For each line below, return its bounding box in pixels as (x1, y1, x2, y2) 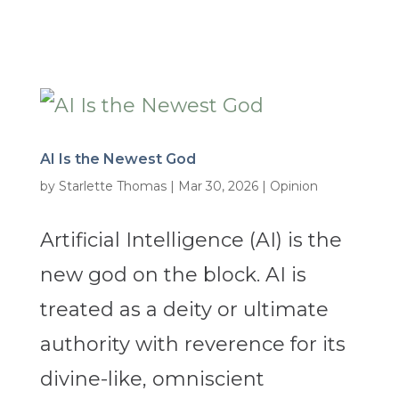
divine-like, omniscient (39, 367, 265, 392)
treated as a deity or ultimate (39, 297, 329, 322)
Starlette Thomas (58, 178, 167, 195)
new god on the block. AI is (39, 263, 306, 288)
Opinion (269, 178, 318, 195)
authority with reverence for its (39, 332, 346, 357)
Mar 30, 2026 (177, 178, 258, 195)
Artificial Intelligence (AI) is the (39, 228, 342, 253)
